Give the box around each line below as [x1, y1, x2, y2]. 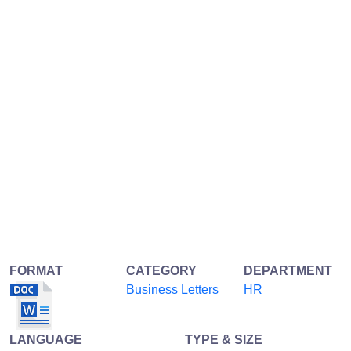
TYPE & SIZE [185, 333, 262, 347]
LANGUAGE [9, 333, 82, 347]
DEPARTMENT [243, 264, 332, 278]
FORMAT [9, 264, 63, 278]
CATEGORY [126, 264, 197, 278]
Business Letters [126, 283, 219, 297]
